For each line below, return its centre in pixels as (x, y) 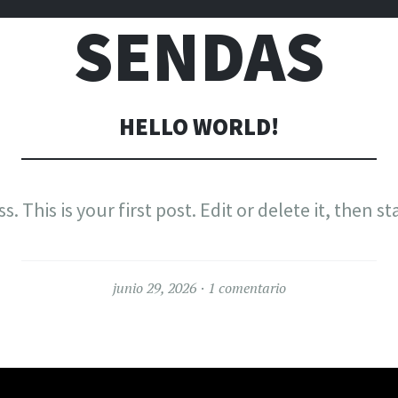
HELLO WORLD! (199, 127)
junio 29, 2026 (154, 288)
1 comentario (247, 288)
